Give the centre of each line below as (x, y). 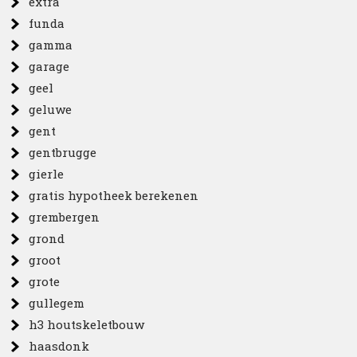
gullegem (57, 303)
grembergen (65, 217)
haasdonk (59, 346)
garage (49, 66)
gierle (47, 174)
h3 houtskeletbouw (87, 324)
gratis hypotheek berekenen (114, 195)
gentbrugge (63, 152)
